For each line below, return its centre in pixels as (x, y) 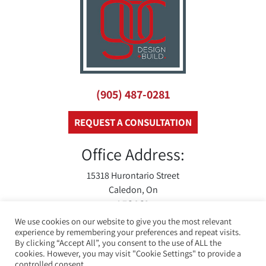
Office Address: (133, 154)
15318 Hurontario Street (133, 176)
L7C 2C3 (133, 204)
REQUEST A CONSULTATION (133, 123)
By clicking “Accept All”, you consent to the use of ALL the (118, 243)
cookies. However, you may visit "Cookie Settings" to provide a (128, 253)
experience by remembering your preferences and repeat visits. (128, 232)
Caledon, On (133, 190)
